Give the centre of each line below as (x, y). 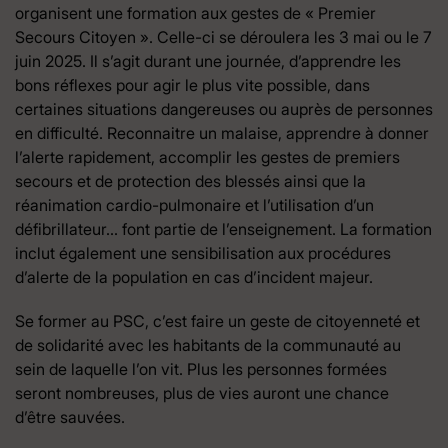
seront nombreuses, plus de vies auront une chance (202, 392)
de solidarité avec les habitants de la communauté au (208, 344)
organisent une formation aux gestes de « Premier (195, 12)
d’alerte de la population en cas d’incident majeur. (194, 276)
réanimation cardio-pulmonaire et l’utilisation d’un (194, 204)
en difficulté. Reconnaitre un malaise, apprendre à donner (222, 132)
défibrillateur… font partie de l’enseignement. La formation (223, 228)
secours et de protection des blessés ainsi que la (190, 180)
